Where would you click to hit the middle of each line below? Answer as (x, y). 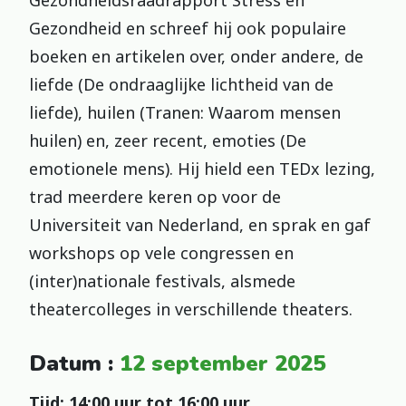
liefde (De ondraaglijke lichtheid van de (181, 84)
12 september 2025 (222, 363)
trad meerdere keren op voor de (155, 196)
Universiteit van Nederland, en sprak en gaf (200, 224)
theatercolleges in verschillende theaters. (191, 309)
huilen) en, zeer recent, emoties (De (168, 140)
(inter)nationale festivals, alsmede (162, 280)
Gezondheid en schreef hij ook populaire (188, 28)
